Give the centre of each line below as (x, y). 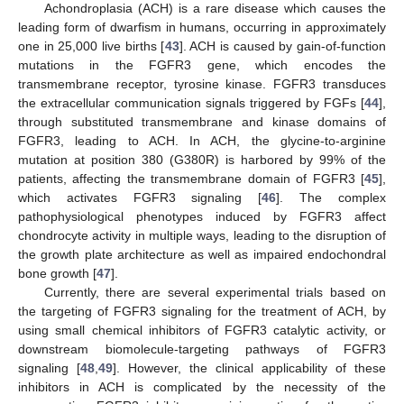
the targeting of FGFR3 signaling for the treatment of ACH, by (202, 312)
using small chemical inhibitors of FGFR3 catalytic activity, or (202, 331)
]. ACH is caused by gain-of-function (282, 46)
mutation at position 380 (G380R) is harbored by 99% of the (202, 160)
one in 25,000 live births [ (92, 46)
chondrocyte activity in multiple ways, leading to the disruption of (202, 236)
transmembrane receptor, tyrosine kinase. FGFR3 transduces (202, 84)
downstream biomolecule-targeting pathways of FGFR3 (202, 349)
